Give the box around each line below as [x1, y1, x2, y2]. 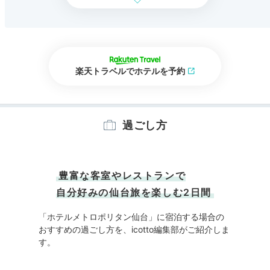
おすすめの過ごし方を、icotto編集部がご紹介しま [39, 224, 230, 235]
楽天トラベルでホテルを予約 [75, 65, 185, 76]
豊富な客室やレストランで [58, 169, 186, 182]
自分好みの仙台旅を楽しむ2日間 [56, 186, 212, 199]
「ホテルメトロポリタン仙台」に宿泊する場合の [39, 212, 224, 222]
